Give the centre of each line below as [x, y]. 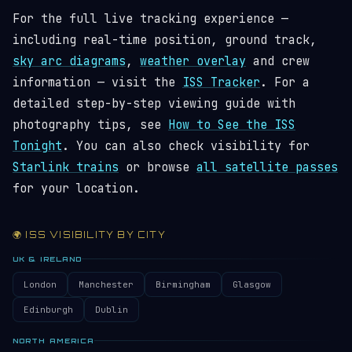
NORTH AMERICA [54, 341]
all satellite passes [267, 167]
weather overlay [193, 61]
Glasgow [252, 284]
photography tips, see [90, 125]
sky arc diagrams [69, 61]
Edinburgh [48, 310]
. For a [285, 82]
